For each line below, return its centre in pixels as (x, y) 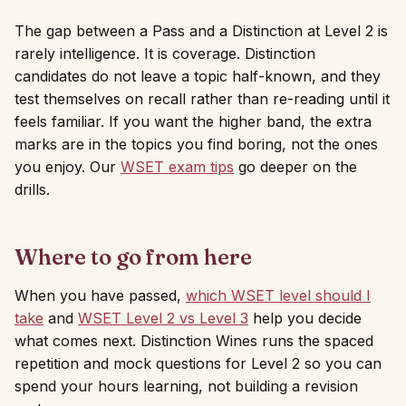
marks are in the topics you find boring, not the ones (196, 144)
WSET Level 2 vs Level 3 (163, 318)
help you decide (305, 318)
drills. (32, 189)
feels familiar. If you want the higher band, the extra (193, 121)
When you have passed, (100, 295)
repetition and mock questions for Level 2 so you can (198, 363)
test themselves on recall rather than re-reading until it (202, 99)
